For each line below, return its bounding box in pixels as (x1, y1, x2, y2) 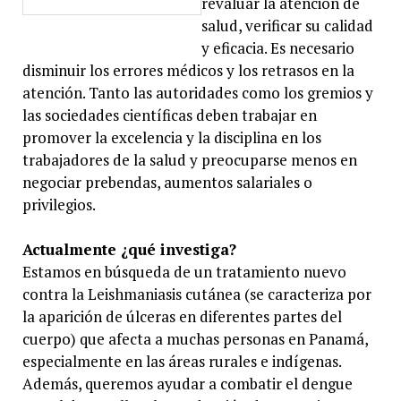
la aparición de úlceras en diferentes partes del (21, 306, 342, 328)
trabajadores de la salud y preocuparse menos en (21, 149, 357, 170)
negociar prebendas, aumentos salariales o (21, 171, 312, 192)
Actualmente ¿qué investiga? (21, 239, 236, 260)
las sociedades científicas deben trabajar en (21, 104, 317, 125)
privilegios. (21, 193, 96, 215)
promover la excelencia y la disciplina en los (21, 126, 321, 148)
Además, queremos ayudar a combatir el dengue (21, 373, 353, 395)
